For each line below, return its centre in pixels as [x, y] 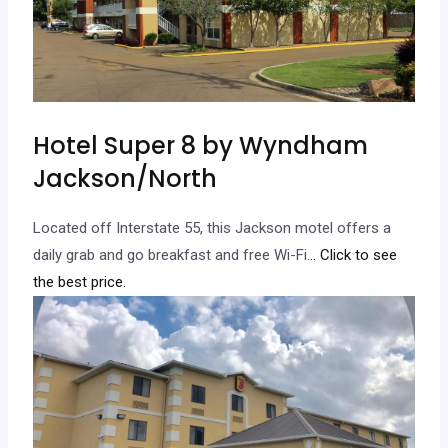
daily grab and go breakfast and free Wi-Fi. [172, 255]
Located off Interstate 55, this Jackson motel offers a [212, 228]
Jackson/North [125, 179]
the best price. [80, 282]
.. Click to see [354, 255]
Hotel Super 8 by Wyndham [201, 146]
